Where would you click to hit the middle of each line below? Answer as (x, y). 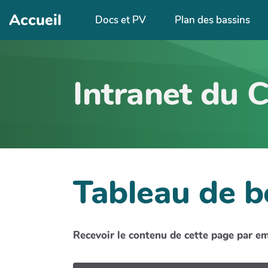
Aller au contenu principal (72, 14)
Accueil (36, 20)
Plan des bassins (212, 20)
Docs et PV (121, 20)
